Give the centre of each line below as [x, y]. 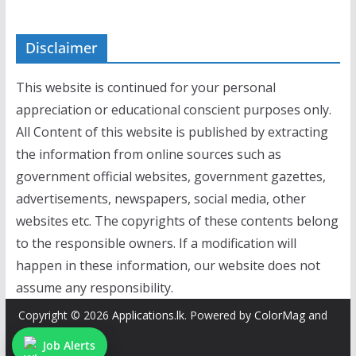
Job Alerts [69, 345]
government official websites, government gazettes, [170, 176]
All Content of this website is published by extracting [172, 132]
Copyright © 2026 [65, 315]
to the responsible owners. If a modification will [156, 243]
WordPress [46, 335]
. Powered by [219, 315]
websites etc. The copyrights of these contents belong [177, 221]
